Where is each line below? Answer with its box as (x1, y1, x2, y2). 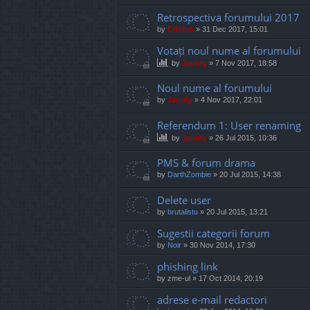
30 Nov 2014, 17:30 (190, 241, 255, 250)
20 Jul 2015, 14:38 (219, 170, 281, 179)
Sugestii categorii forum (157, 226, 270, 241)
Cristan (167, 24, 194, 33)
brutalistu (167, 208, 198, 217)
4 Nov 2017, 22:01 (201, 95, 262, 104)
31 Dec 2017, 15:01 (202, 24, 268, 33)
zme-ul (167, 274, 190, 283)
